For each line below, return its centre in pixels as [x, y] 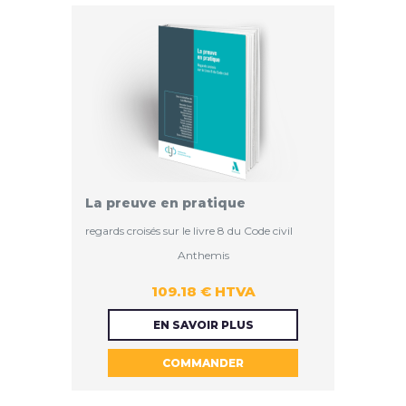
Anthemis [203, 256]
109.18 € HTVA [203, 292]
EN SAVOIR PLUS [203, 325]
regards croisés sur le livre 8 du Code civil [189, 231]
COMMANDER [203, 363]
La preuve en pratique [165, 203]
